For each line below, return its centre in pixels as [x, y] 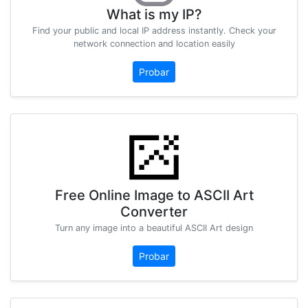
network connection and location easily [154, 43]
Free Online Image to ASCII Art [154, 195]
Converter [154, 211]
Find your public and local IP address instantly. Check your [154, 30]
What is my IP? [154, 14]
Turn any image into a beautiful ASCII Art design [154, 228]
